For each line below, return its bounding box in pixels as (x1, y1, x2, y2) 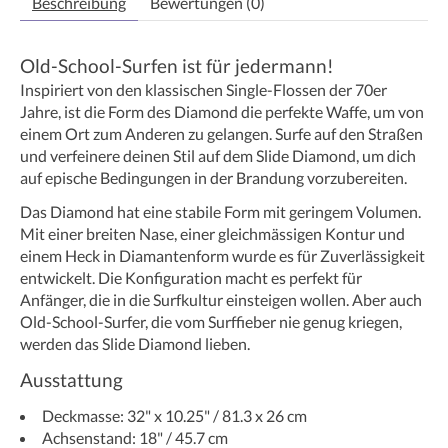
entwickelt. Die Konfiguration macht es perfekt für (20, 267, 362, 287)
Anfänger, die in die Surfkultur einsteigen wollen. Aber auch (20, 289, 422, 309)
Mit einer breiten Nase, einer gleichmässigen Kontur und (20, 223, 405, 243)
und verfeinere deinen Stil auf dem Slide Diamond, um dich (20, 145, 416, 165)
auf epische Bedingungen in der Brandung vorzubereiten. (20, 167, 407, 187)
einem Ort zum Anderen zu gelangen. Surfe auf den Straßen (20, 123, 423, 143)
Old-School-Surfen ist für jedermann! (20, 53, 334, 77)
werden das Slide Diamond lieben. (20, 333, 250, 353)
